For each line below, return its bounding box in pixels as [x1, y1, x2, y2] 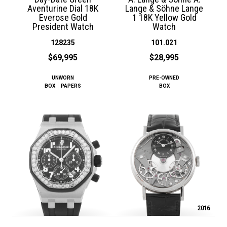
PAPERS [61, 83, 81, 89]
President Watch [32, 21, 94, 32]
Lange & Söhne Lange [125, 3, 203, 14]
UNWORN [52, 74, 74, 81]
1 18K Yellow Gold [132, 12, 197, 23]
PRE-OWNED [149, 74, 179, 81]
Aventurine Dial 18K [27, 3, 98, 14]
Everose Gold [39, 12, 87, 23]
